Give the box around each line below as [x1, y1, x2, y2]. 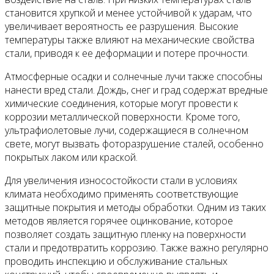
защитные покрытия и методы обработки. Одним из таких [5, 200, 266, 214]
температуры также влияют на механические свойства [5, 32, 254, 46]
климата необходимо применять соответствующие [5, 187, 239, 201]
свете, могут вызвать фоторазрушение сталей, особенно [5, 136, 264, 150]
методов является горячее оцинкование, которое [5, 213, 233, 228]
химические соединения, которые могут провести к [5, 96, 238, 110]
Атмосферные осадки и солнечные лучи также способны [5, 69, 262, 83]
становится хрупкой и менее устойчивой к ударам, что [5, 6, 252, 20]
